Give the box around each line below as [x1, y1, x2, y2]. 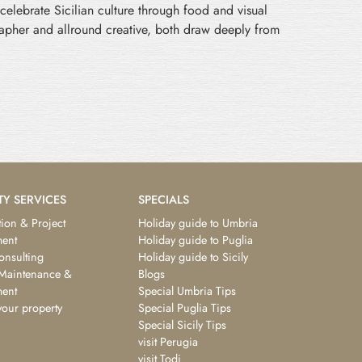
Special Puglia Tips [138, 299, 231, 316]
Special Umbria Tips [138, 282, 236, 299]
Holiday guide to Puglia [138, 231, 253, 248]
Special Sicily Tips [138, 316, 226, 333]
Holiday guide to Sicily [138, 248, 248, 265]
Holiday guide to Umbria [138, 214, 258, 231]
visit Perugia [138, 333, 198, 350]
